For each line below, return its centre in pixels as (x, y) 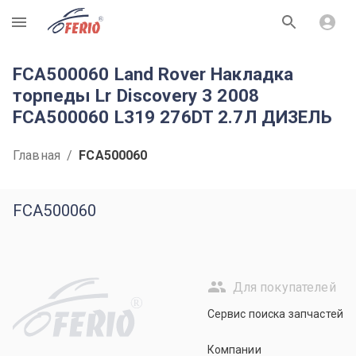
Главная (37, 155)
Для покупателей (284, 287)
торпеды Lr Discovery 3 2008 (136, 95)
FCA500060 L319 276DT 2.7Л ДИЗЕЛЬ (172, 117)
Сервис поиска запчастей (275, 314)
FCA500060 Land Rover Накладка (153, 74)
